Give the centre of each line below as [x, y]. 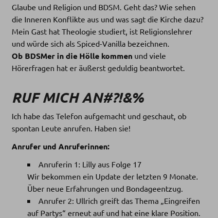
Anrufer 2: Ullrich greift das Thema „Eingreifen [119, 201]
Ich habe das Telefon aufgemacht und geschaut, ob [99, 116]
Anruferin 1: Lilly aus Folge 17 [90, 164]
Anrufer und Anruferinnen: [61, 146]
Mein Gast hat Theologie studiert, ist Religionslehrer [102, 31]
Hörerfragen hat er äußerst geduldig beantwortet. [98, 67]
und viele [149, 55]
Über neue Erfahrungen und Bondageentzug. [105, 189]
